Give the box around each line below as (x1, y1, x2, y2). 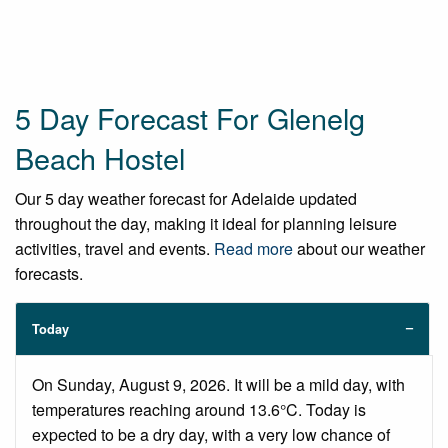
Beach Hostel (15, 137, 185, 179)
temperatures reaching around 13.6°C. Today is (32, 398, 366, 422)
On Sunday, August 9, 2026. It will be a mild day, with (32, 373, 405, 397)
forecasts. (15, 262, 83, 286)
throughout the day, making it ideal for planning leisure (15, 212, 397, 236)
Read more (214, 237, 293, 261)
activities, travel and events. (15, 237, 214, 261)
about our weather (293, 237, 425, 261)
